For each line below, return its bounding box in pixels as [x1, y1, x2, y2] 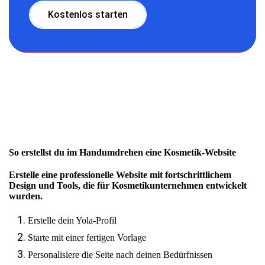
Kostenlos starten [48, 8, 128, 20]
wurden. [9, 190, 43, 201]
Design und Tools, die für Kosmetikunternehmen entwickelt [9, 180, 247, 190]
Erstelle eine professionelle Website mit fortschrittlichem [9, 169, 231, 180]
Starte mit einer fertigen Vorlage [28, 232, 146, 243]
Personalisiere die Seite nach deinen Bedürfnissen [28, 249, 212, 260]
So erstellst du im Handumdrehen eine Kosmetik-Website [9, 147, 236, 157]
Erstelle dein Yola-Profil [28, 215, 117, 225]
